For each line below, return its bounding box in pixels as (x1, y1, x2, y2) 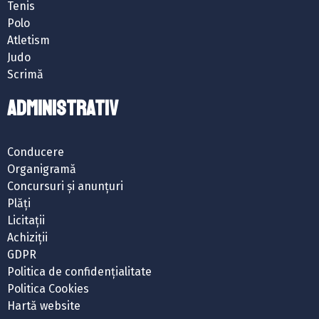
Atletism (7, 33, 50, 48)
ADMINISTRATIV (7, 95, 118, 122)
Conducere (7, 145, 64, 159)
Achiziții (7, 231, 48, 245)
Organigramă (7, 162, 76, 177)
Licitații (7, 214, 45, 228)
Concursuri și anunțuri (7, 179, 123, 194)
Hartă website (7, 299, 80, 313)
